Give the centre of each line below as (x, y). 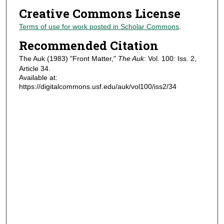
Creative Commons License (99, 14)
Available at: (38, 77)
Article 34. (34, 68)
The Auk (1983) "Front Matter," (68, 58)
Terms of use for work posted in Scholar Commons (99, 27)
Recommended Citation (88, 45)
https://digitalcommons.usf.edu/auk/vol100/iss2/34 (97, 86)
